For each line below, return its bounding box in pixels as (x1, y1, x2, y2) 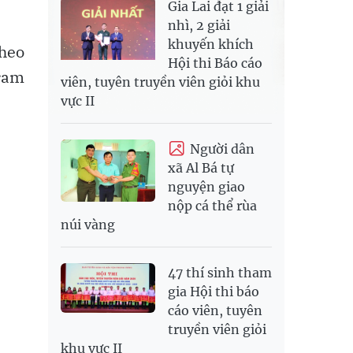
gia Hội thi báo (168, 284, 259, 300)
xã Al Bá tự (168, 160, 234, 176)
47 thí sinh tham (168, 265, 272, 281)
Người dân (190, 140, 255, 157)
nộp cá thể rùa (168, 198, 257, 214)
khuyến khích (168, 35, 254, 52)
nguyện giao (168, 179, 245, 195)
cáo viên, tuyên (168, 303, 262, 319)
